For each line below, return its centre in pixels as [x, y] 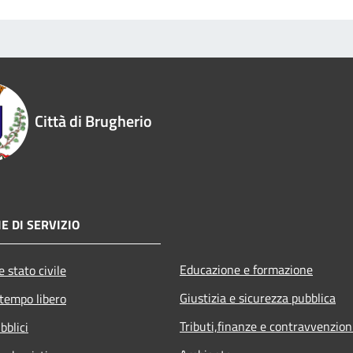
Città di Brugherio [93, 121]
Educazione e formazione [246, 269]
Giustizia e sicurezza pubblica [258, 297]
